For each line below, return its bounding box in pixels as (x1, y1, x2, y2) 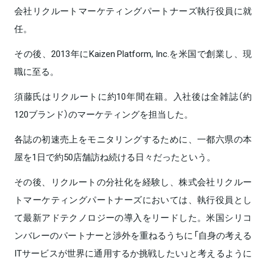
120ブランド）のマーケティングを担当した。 (14, 107, 193, 121)
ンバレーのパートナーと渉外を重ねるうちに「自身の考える (14, 229, 252, 242)
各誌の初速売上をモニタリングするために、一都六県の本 (14, 132, 252, 146)
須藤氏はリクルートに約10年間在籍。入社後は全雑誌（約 (14, 90, 252, 103)
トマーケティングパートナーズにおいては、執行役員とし (14, 193, 252, 207)
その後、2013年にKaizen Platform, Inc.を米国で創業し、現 (14, 47, 252, 61)
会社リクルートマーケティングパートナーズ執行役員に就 (14, 4, 252, 18)
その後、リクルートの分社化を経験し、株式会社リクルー (14, 175, 252, 189)
